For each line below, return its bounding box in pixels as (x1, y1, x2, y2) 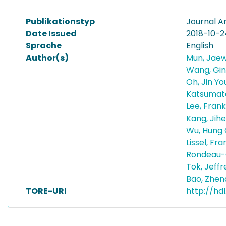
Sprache (26, 40, 62, 51)
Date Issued (26, 28, 77, 39)
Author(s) (26, 52, 69, 64)
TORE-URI (26, 185, 67, 197)
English (186, 40, 213, 51)
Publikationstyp (26, 16, 95, 27)
